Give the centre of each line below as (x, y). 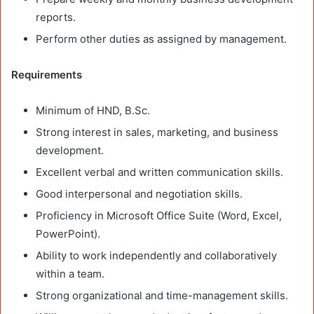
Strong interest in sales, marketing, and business (157, 132)
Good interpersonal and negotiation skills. (139, 194)
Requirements (47, 75)
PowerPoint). (68, 234)
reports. (56, 18)
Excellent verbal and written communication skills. (159, 172)
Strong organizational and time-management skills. (162, 296)
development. (70, 151)
